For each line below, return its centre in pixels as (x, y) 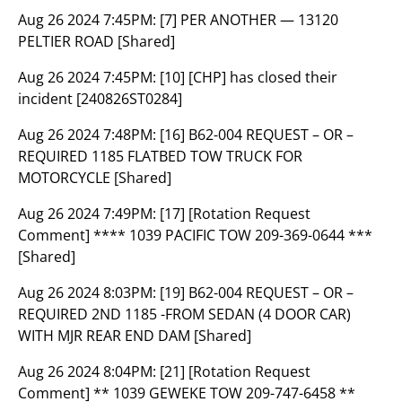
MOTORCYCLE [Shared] (95, 178)
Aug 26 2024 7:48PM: (89, 135)
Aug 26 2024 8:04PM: (89, 371)
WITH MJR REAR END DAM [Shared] (135, 336)
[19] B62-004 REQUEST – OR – (257, 293)
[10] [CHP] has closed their (249, 77)
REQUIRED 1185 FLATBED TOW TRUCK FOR (160, 156)
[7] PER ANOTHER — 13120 (249, 20)
